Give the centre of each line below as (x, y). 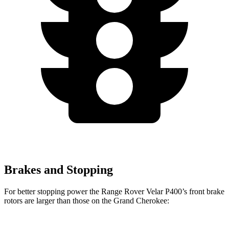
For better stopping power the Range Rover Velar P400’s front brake (114, 191)
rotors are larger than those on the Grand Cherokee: (87, 200)
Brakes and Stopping (59, 170)
